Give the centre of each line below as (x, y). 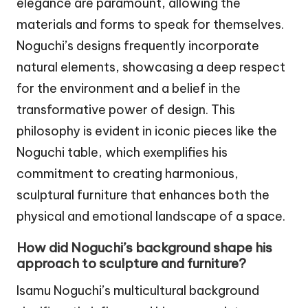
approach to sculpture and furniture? (131, 264)
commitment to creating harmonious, (128, 174)
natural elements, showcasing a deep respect (151, 67)
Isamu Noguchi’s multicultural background (138, 291)
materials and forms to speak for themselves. (150, 25)
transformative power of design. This (126, 110)
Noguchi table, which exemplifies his (122, 153)
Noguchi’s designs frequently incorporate (138, 46)
